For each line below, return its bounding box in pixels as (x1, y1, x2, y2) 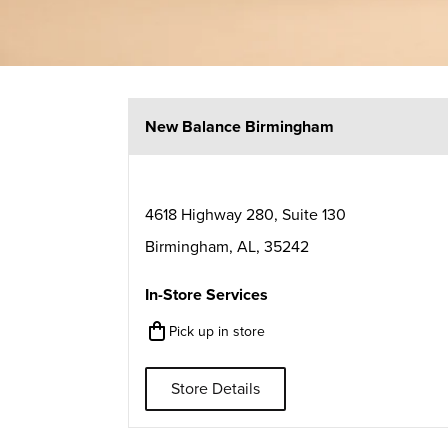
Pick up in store (169, 325, 265, 339)
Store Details (171, 381, 260, 397)
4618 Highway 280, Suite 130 (145, 207, 346, 223)
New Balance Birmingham (145, 119, 334, 135)
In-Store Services (145, 287, 268, 303)
